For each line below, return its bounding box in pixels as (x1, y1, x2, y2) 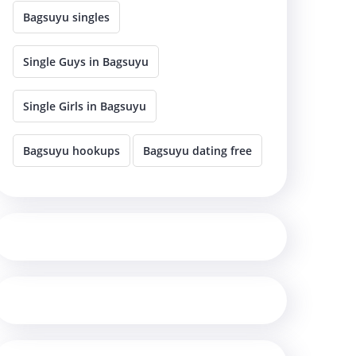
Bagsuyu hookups (23, 142, 120, 158)
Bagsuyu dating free (143, 142, 252, 158)
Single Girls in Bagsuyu (23, 98, 146, 114)
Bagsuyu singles (23, 9, 110, 25)
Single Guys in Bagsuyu (23, 53, 149, 69)
